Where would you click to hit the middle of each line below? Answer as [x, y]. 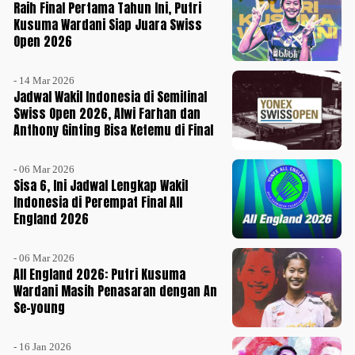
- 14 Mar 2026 [44, 81]
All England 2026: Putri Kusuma [100, 275]
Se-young [40, 308]
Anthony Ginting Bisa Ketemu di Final [114, 130]
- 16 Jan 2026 [43, 347]
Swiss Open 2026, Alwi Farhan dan [107, 114]
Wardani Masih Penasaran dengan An [116, 291]
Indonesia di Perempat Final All [98, 202]
